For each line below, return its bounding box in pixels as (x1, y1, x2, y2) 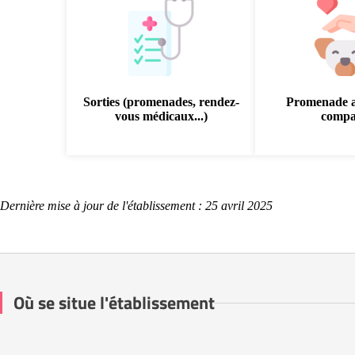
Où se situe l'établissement (13, 289, 215, 316)
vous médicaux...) (114, 109, 208, 123)
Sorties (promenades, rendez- (82, 95, 239, 109)
